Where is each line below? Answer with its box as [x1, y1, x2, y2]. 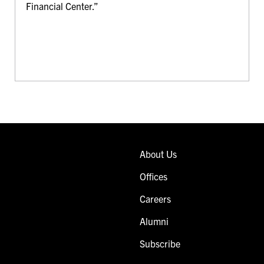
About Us [140, 147, 177, 160]
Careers [140, 192, 171, 204]
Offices [140, 170, 167, 182]
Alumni [140, 214, 169, 227]
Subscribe [140, 237, 180, 249]
